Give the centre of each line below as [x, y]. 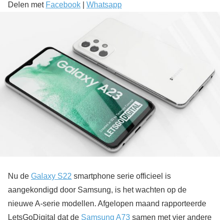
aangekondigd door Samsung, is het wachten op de [97, 190]
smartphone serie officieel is [121, 176]
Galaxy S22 [51, 176]
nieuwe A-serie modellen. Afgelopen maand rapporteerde [107, 203]
